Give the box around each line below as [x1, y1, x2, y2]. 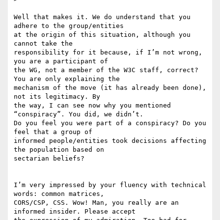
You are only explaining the [14, 75, 120, 83]
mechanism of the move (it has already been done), [14, 84, 206, 92]
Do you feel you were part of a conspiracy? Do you [14, 119, 206, 127]
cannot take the [14, 40, 73, 48]
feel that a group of [14, 128, 92, 136]
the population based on [14, 146, 104, 154]
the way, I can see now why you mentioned [14, 102, 171, 110]
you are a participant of [14, 57, 108, 65]
